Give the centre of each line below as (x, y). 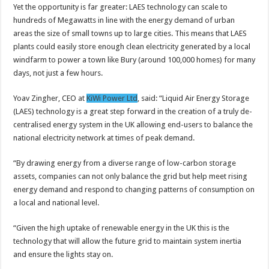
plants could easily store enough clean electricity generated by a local (132, 46)
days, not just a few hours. (58, 73)
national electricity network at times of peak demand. (104, 138)
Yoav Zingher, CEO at (50, 98)
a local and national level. (56, 202)
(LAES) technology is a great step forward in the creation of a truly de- (133, 111)
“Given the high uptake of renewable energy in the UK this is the (122, 228)
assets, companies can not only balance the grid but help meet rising (131, 176)
